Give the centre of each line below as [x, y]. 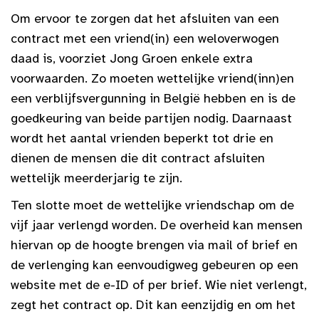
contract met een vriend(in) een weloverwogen [145, 39]
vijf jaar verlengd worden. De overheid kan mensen [157, 225]
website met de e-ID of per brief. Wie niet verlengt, [159, 285]
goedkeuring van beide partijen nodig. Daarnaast [151, 119]
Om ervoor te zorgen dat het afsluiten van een [145, 19]
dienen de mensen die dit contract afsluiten [138, 158]
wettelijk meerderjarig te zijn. [96, 178]
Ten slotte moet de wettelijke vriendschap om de [152, 205]
